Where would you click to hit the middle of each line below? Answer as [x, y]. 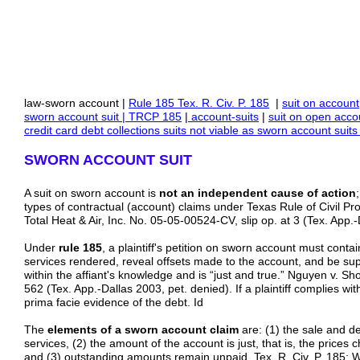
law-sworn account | [76, 103]
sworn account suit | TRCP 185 [103, 117]
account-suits [223, 117]
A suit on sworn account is [92, 193]
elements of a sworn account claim [143, 329]
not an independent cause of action [258, 193]
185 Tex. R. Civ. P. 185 [212, 103]
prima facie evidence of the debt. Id [114, 302]
